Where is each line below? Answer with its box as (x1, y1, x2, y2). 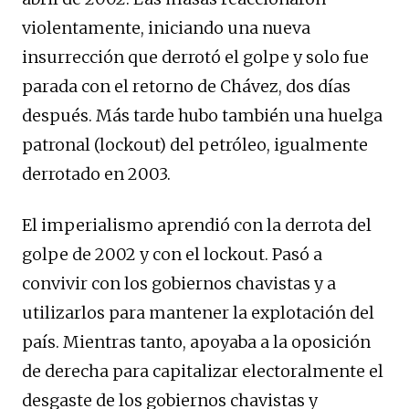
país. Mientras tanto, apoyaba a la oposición (22, 330, 371, 352)
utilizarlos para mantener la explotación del (22, 301, 374, 323)
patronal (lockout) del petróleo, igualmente (22, 133, 368, 155)
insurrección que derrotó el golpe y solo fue (22, 46, 369, 68)
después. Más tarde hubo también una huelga (22, 104, 383, 126)
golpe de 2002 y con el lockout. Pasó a (22, 243, 322, 265)
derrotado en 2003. (22, 163, 171, 184)
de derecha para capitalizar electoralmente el (22, 360, 383, 382)
